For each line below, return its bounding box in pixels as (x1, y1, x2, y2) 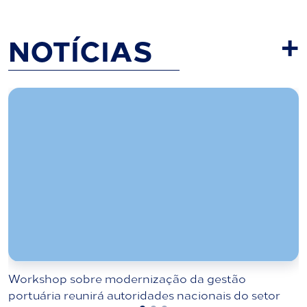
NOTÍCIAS (8, 29, 152, 70)
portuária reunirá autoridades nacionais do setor (8, 287, 280, 303)
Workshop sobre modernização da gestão (8, 271, 246, 286)
